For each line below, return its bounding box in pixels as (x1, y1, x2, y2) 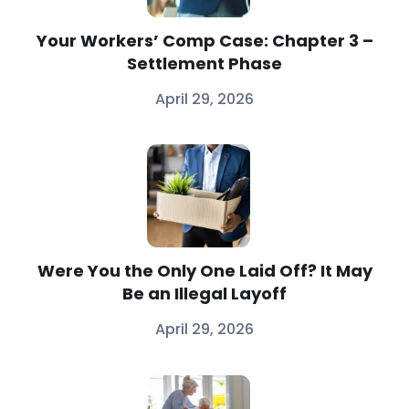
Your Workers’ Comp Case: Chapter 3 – (36, 28, 373, 52)
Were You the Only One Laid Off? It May (37, 259, 372, 283)
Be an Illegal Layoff (122, 282, 287, 306)
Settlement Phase (127, 51, 282, 75)
